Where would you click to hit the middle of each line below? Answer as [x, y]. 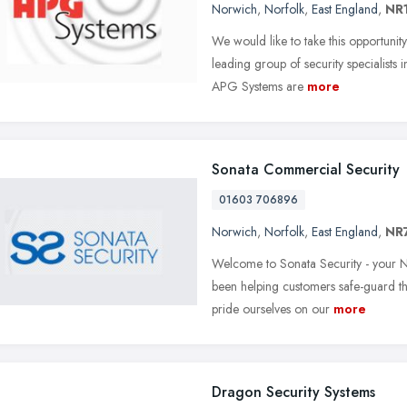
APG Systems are [258, 86]
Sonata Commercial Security [306, 169]
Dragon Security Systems [293, 392]
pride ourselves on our [271, 308]
